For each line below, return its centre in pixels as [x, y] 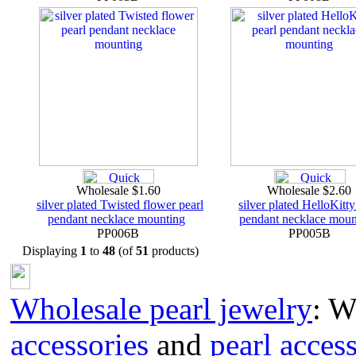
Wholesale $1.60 [118, 190]
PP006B [118, 233]
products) [174, 251]
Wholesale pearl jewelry [161, 309]
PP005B [310, 233]
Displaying [51, 251]
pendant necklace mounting [117, 219]
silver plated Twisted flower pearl [120, 205]
